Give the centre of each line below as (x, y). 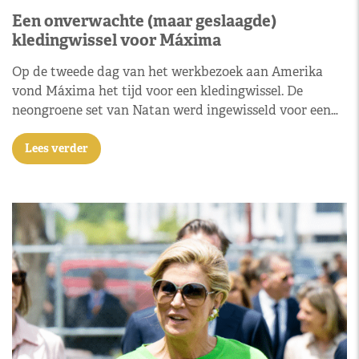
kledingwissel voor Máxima (117, 40)
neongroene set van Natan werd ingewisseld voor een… (175, 110)
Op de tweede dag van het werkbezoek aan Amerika (167, 72)
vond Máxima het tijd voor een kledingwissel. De (157, 91)
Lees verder (56, 148)
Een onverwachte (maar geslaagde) (144, 21)
